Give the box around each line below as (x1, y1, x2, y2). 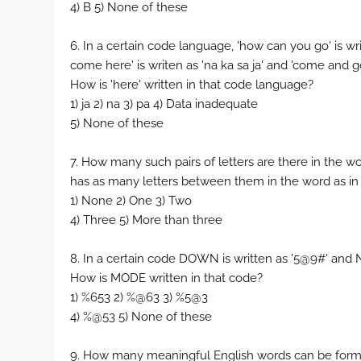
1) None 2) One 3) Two (70, 193, 193, 208)
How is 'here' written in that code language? (70, 77, 314, 92)
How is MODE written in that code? (70, 271, 263, 285)
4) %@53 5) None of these (70, 309, 213, 324)
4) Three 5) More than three (70, 213, 223, 227)
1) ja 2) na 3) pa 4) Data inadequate (70, 97, 259, 111)
